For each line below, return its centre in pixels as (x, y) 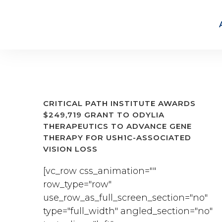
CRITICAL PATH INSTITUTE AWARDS (119, 103)
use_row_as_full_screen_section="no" (125, 198)
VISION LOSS (70, 149)
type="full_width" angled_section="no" (128, 211)
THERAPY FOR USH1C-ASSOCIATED (117, 138)
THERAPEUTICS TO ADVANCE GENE (117, 126)
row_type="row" (77, 184)
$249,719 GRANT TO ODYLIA (104, 115)
